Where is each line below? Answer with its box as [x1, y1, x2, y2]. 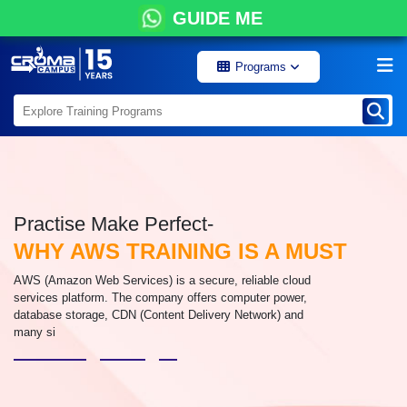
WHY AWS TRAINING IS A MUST [14, 239, 347, 263]
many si [14, 325, 55, 339]
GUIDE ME [172, 8, 263, 28]
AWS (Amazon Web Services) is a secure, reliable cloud [14, 273, 311, 287]
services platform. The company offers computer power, [14, 291, 307, 304]
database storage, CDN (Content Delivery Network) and [14, 308, 303, 322]
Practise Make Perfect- [14, 213, 213, 235]
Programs [235, 60, 290, 74]
